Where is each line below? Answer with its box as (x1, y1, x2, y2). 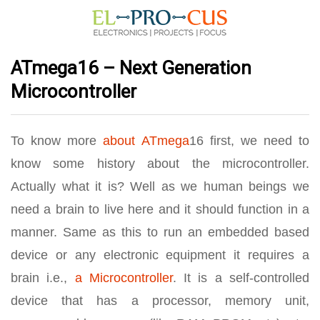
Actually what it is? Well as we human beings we (11, 179, 309, 194)
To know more (11, 134, 104, 148)
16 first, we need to (189, 134, 309, 148)
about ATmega (103, 134, 189, 148)
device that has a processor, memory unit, (11, 294, 309, 308)
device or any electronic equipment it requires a (11, 248, 309, 262)
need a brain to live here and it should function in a (11, 202, 309, 216)
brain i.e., (11, 271, 68, 285)
